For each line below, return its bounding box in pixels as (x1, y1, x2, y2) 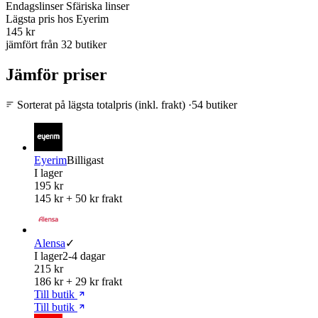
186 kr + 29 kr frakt (34, 275, 122, 287)
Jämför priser (6, 65, 107, 84)
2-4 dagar (62, 249, 105, 262)
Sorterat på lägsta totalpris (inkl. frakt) (14, 98, 188, 111)
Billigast (67, 153, 104, 166)
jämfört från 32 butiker (6, 38, 106, 50)
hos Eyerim (55, 12, 109, 25)
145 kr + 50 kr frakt (34, 192, 122, 204)
